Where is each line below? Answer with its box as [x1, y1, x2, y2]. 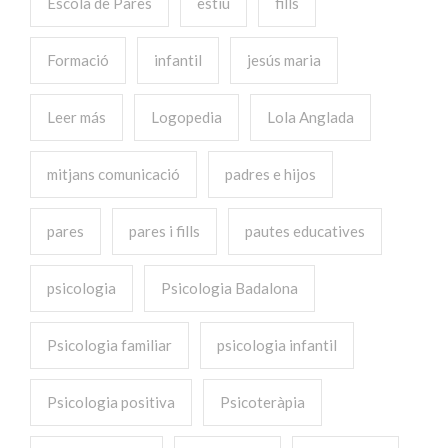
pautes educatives [245, 221, 365, 240]
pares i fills [129, 221, 200, 240]
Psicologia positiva [47, 392, 175, 411]
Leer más [47, 107, 106, 126]
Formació [47, 50, 109, 69]
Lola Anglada [267, 107, 354, 126]
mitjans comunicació [47, 164, 180, 183]
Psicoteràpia [220, 392, 305, 411]
